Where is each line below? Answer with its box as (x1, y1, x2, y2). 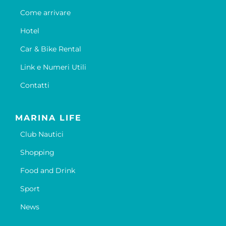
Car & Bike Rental (20, 44, 81, 54)
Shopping (20, 148, 54, 157)
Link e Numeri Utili (20, 63, 86, 72)
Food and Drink (20, 166, 75, 176)
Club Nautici (20, 130, 64, 139)
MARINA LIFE (15, 113, 82, 123)
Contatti (20, 81, 49, 90)
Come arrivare (20, 8, 71, 18)
